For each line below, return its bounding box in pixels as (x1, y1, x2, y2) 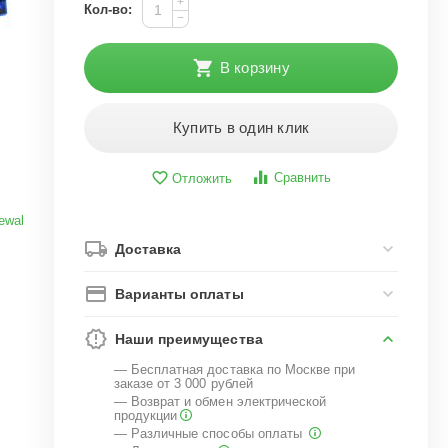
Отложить (172, 171, 233, 186)
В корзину (219, 59, 290, 76)
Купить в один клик (172, 119, 310, 136)
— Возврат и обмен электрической (114, 394, 326, 409)
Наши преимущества (115, 331, 263, 347)
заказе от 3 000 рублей (114, 376, 253, 391)
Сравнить (274, 170, 332, 185)
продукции (114, 408, 178, 423)
